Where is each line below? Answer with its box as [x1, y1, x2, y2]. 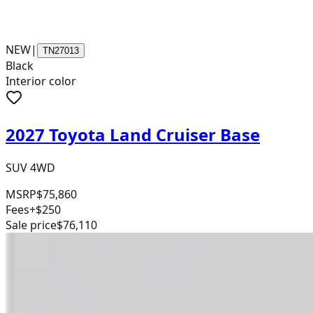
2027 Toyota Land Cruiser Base [6, 123, 260, 147]
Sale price [6, 217, 57, 233]
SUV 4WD [6, 160, 55, 176]
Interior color [6, 73, 76, 89]
